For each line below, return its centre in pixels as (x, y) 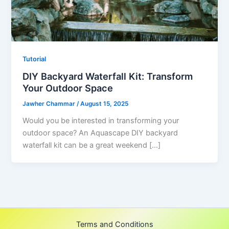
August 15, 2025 (105, 104)
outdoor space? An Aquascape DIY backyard (100, 133)
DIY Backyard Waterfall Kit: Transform (108, 76)
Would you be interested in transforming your (101, 121)
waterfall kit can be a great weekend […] (92, 145)
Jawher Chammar (50, 104)
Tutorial (35, 59)
